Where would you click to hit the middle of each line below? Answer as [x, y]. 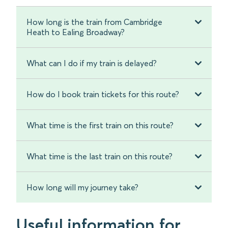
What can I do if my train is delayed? [92, 63]
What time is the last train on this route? [99, 156]
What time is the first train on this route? [100, 125]
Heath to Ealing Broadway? [76, 32]
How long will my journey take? [82, 188]
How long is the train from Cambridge [94, 22]
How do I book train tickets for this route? [103, 94]
